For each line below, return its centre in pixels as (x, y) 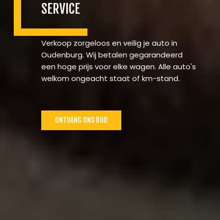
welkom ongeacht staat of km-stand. (110, 78)
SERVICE (61, 9)
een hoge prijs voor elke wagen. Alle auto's (119, 67)
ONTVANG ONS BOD (81, 120)
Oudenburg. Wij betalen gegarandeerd (112, 55)
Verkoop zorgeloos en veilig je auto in (109, 43)
